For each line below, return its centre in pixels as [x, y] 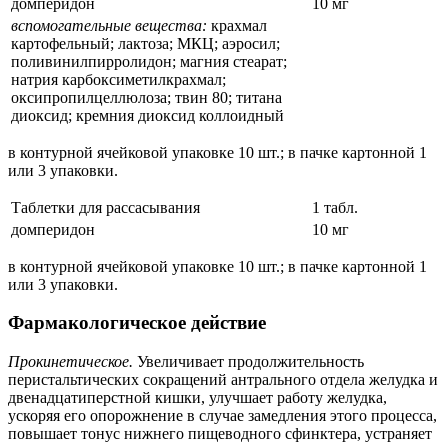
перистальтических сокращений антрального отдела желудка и [223, 379]
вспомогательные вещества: [109, 25]
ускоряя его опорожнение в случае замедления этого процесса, [222, 415]
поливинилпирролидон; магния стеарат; [149, 61]
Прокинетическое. [70, 361]
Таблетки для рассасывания [105, 207]
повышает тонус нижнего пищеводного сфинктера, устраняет [220, 433]
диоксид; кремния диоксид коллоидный [147, 115]
